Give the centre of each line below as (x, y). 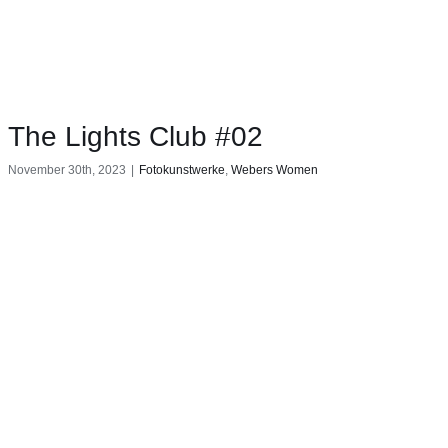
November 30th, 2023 (66, 170)
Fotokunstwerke (181, 170)
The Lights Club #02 (135, 137)
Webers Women (274, 170)
